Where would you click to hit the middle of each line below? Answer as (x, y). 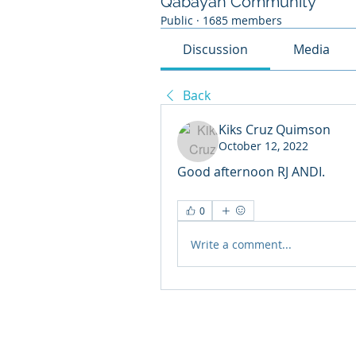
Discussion (216, 49)
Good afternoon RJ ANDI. (251, 172)
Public (177, 20)
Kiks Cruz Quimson (275, 130)
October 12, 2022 (263, 146)
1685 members (242, 20)
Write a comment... (241, 244)
